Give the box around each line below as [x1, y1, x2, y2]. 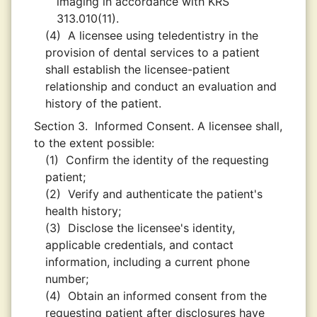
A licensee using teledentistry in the [68, 28, 258, 42]
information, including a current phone [45, 255, 250, 269]
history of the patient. [45, 96, 161, 110]
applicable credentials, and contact [45, 238, 234, 252]
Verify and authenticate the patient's [68, 187, 263, 201]
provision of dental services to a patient [45, 45, 260, 59]
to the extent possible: [34, 136, 154, 150]
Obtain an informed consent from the [68, 289, 267, 303]
